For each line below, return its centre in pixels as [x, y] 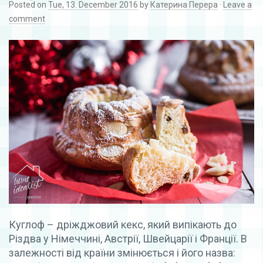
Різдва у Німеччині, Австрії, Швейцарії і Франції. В [128, 238]
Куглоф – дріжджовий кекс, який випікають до [123, 224]
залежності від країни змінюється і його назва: [122, 252]
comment [27, 18]
